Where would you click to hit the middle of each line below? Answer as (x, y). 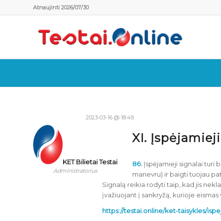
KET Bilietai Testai (90, 162)
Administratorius (75, 171)
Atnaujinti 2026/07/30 (61, 7)
